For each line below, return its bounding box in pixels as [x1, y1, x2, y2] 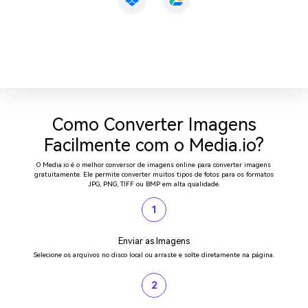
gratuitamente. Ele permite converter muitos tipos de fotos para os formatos [34, 170, 274, 178]
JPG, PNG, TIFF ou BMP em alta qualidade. [87, 179, 220, 188]
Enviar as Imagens [118, 235, 190, 246]
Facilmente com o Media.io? [44, 135, 264, 156]
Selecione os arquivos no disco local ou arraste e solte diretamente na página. [34, 250, 274, 258]
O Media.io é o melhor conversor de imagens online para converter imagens [36, 160, 272, 168]
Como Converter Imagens [52, 114, 256, 135]
